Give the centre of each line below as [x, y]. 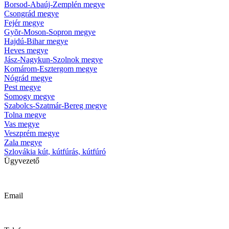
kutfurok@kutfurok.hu [41, 213]
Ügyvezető [22, 161]
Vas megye [22, 124]
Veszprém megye [32, 133]
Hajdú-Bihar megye [36, 41]
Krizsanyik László [33, 178]
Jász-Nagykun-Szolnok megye [53, 59]
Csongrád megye [31, 13]
